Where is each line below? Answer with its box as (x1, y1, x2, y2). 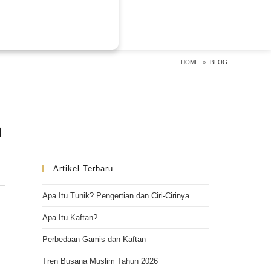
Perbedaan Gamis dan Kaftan (42, 235, 146, 244)
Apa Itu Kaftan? (42, 213, 97, 222)
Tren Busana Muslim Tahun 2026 (42, 256, 158, 266)
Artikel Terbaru (53, 164, 113, 173)
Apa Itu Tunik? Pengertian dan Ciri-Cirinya (42, 191, 189, 200)
